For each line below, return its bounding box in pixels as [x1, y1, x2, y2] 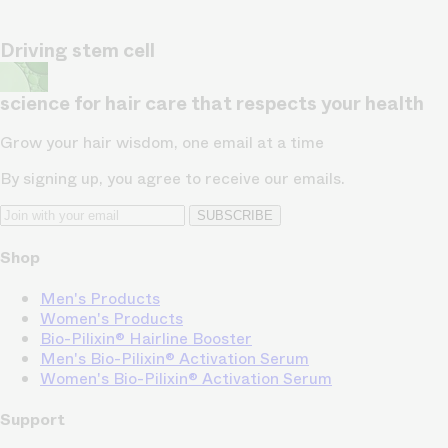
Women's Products [40, 306, 183, 330]
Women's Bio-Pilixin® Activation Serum [40, 366, 332, 390]
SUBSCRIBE [197, 208, 273, 224]
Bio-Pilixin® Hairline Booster [40, 326, 252, 350]
